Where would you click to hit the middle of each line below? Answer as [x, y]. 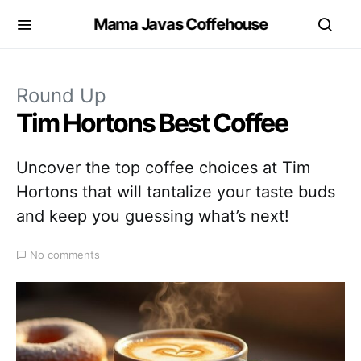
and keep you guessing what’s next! [153, 216]
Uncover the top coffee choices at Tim [163, 168]
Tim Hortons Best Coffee [152, 123]
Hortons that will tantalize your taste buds [176, 192]
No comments [65, 255]
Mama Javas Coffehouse [180, 24]
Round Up [61, 95]
